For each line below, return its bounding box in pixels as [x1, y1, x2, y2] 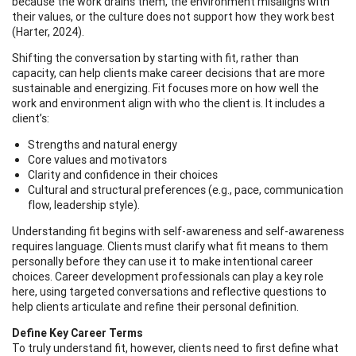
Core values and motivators [28, 152, 167, 167]
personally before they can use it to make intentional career [12, 253, 313, 269]
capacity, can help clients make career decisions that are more [12, 65, 325, 80]
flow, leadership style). [28, 197, 140, 212]
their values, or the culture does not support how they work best [12, 9, 335, 24]
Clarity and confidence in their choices [28, 167, 218, 182]
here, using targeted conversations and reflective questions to [12, 284, 327, 299]
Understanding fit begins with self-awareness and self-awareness [12, 223, 344, 238]
